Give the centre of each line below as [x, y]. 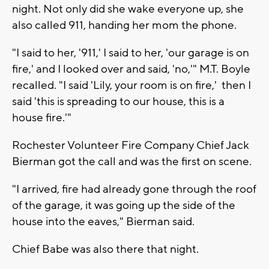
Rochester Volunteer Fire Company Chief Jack [131, 145]
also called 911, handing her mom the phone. [124, 25]
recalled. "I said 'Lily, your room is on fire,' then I [131, 85]
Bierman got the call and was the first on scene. [132, 161]
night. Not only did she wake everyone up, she [128, 9]
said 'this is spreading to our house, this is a [118, 101]
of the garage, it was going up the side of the [124, 205]
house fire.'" [42, 117]
